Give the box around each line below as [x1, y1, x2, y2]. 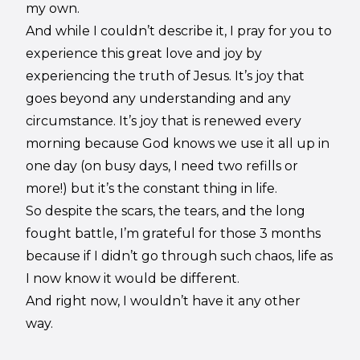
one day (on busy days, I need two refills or [26, 157, 299, 174]
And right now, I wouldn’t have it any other [26, 292, 301, 309]
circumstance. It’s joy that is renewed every [26, 112, 302, 129]
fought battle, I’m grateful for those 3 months [26, 225, 321, 241]
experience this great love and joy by [26, 45, 263, 61]
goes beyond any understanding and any [26, 90, 292, 106]
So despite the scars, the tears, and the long [26, 202, 306, 219]
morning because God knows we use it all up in [26, 135, 330, 151]
